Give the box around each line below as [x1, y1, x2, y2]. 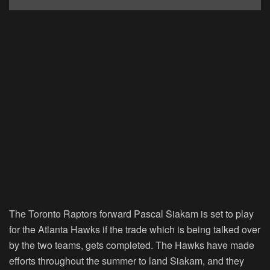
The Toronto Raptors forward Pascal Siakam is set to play [9, 207, 254, 221]
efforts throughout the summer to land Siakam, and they [9, 254, 244, 268]
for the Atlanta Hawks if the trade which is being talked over [9, 222, 260, 237]
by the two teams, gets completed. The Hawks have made [9, 238, 254, 253]
